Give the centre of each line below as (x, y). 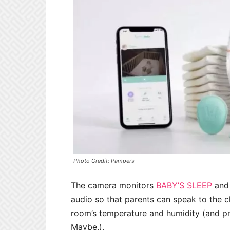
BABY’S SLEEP (184, 185)
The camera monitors (113, 185)
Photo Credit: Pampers (104, 160)
